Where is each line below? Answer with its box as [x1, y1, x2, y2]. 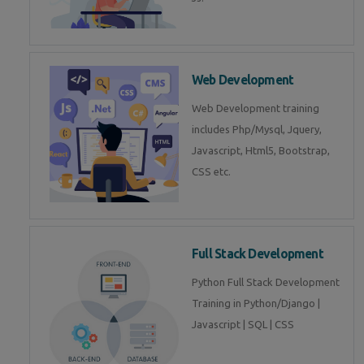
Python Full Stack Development [192, 276, 340, 288]
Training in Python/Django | [192, 297, 320, 310]
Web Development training [192, 102, 319, 115]
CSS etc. [192, 166, 231, 178]
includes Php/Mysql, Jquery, [192, 123, 322, 136]
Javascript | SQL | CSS [192, 318, 294, 331]
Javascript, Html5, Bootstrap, [192, 145, 330, 157]
